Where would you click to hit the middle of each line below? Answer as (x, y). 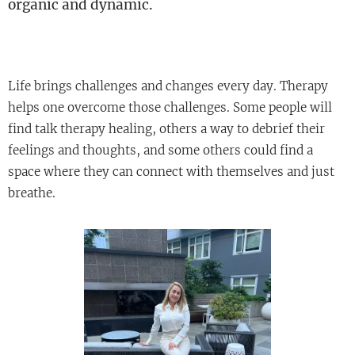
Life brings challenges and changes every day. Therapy (168, 86)
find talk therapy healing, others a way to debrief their (166, 128)
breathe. (32, 193)
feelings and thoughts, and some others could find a (160, 150)
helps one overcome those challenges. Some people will (170, 107)
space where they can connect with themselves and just (171, 171)
